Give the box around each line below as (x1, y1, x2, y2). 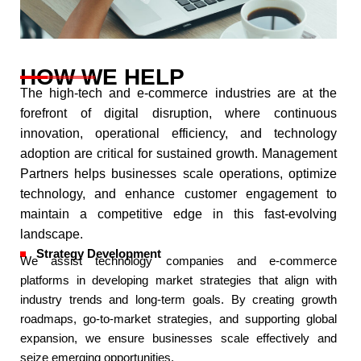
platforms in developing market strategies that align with (20, 274, 337, 287)
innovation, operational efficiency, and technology (20, 127, 337, 140)
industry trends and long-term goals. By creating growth (20, 293, 337, 306)
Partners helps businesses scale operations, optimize (20, 167, 337, 180)
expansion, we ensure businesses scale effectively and (20, 332, 337, 345)
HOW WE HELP (20, 64, 185, 89)
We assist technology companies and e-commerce (20, 255, 337, 268)
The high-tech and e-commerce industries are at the (20, 86, 337, 100)
